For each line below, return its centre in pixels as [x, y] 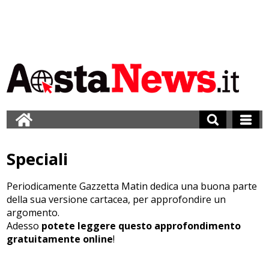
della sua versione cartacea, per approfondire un [116, 199]
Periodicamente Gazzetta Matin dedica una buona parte [132, 186]
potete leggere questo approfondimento [141, 226]
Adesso [24, 226]
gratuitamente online [60, 239]
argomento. [33, 213]
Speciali [38, 159]
